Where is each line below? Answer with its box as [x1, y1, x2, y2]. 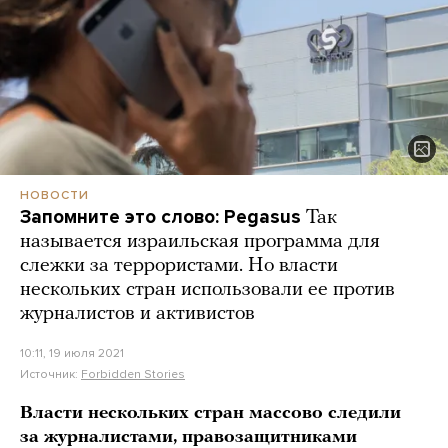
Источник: [20, 367, 81, 382]
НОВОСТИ [20, 188, 89, 203]
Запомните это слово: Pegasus [20, 206, 301, 229]
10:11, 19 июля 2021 [20, 346, 124, 361]
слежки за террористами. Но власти [20, 256, 338, 277]
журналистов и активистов [20, 304, 255, 325]
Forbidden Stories [81, 367, 185, 382]
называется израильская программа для [20, 232, 380, 253]
